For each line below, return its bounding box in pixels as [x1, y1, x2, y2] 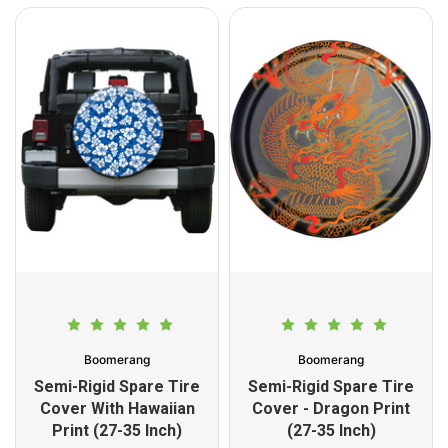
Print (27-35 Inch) [52, 421, 182, 441]
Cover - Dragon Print [252, 399, 410, 419]
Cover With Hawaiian [39, 399, 195, 419]
